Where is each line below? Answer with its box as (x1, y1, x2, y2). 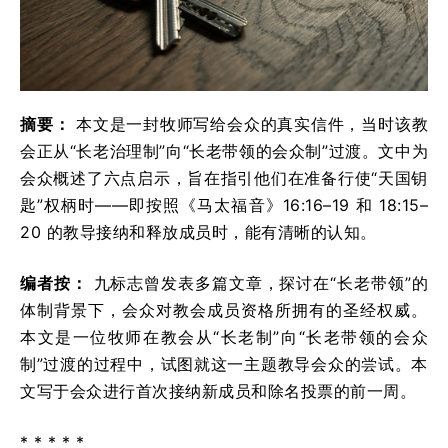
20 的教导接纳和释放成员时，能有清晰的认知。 (20, 221, 377, 242)
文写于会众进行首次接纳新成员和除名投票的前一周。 (20, 380, 416, 401)
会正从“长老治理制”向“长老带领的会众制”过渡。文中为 (20, 140, 428, 161)
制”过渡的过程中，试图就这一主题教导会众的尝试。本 (20, 353, 428, 374)
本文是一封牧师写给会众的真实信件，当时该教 (70, 113, 428, 134)
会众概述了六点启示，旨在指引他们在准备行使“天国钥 (20, 167, 428, 188)
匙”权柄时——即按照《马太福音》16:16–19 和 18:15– (20, 194, 428, 215)
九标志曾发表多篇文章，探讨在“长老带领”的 (87, 272, 429, 293)
